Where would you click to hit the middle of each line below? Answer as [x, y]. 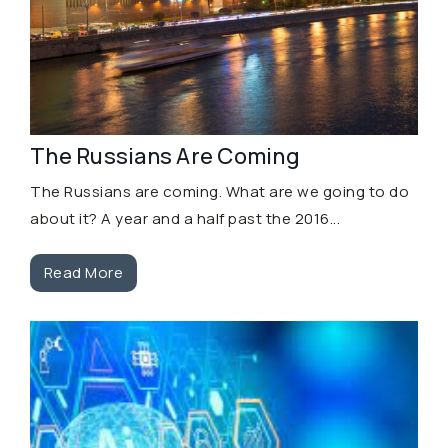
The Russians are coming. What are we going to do [219, 191]
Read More [83, 272]
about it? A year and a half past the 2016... [185, 218]
